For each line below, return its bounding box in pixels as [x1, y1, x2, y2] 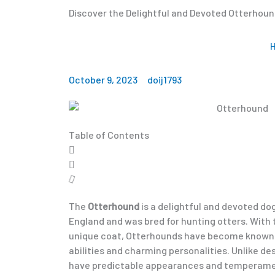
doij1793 [147, 74, 182, 85]
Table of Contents [69, 128, 149, 141]
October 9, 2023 [69, 74, 137, 85]
